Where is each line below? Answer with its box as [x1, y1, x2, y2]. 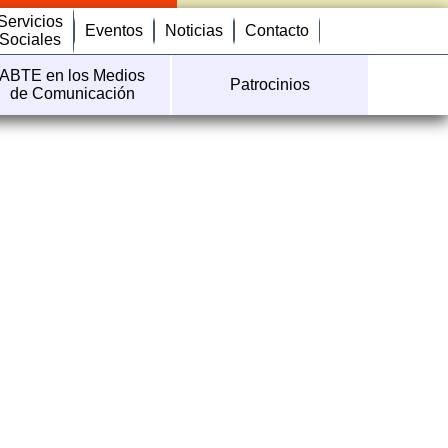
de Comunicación [9, 85, 135, 102]
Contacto [245, 22, 309, 39]
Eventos [85, 22, 143, 39]
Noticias [165, 22, 223, 39]
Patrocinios [229, 76, 310, 93]
